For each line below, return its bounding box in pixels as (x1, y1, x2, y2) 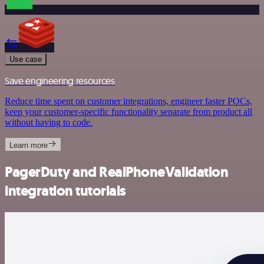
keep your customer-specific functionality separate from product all (5, 106, 252, 117)
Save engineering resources (5, 74, 115, 87)
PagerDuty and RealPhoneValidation (5, 163, 229, 182)
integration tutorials (5, 181, 126, 201)
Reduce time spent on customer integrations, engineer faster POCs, (5, 95, 252, 106)
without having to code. (5, 117, 93, 127)
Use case (9, 54, 42, 64)
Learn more (9, 140, 48, 150)
